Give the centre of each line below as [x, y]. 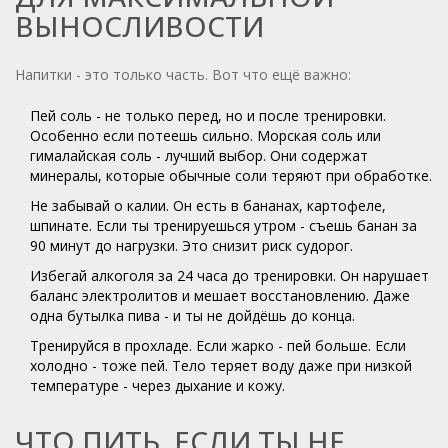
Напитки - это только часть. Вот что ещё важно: [183, 75]
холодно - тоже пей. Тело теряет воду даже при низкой [221, 366]
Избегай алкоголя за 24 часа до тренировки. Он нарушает [229, 276]
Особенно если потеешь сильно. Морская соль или [205, 136]
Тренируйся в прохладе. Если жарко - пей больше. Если [218, 346]
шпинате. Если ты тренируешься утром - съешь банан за [223, 226]
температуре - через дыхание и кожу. [157, 386]
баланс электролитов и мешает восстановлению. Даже [220, 296]
